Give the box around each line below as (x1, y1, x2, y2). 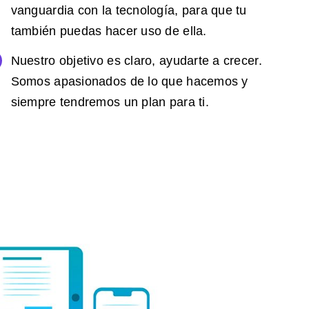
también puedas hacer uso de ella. (10, 24, 207, 39)
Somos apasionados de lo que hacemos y (10, 74, 248, 88)
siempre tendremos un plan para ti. (10, 94, 209, 109)
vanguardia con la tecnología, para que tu (10, 3, 247, 18)
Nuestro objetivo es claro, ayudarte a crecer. (10, 53, 262, 68)
